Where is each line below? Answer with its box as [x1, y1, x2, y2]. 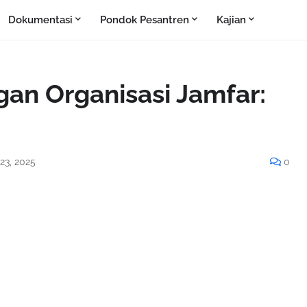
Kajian [216, 14, 246, 26]
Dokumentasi [8, 14, 73, 26]
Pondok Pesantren [99, 14, 189, 26]
